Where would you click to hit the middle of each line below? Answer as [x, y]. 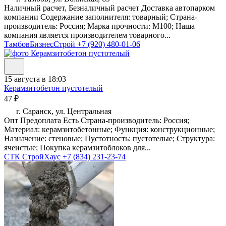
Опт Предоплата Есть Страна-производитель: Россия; [97, 121]
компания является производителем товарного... [87, 35]
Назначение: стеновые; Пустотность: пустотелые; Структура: [109, 139]
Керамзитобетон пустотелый [53, 88]
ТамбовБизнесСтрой [41, 44]
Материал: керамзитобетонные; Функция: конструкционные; [109, 130]
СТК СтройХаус [33, 157]
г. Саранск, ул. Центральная [63, 111]
